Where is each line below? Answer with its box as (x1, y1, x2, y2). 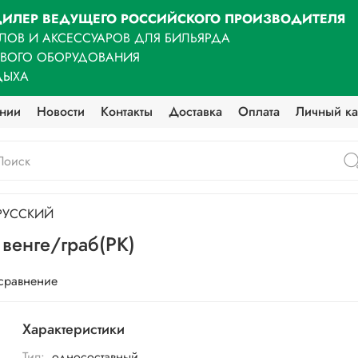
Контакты (101, 102, 153, 121)
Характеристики (22, 319, 125, 340)
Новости (37, 102, 86, 121)
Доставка (169, 102, 223, 121)
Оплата (238, 102, 280, 121)
